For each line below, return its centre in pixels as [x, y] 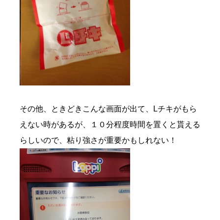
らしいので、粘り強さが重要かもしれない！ [98, 140]
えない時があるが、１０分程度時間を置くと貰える [110, 125]
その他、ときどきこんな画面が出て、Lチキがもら [108, 109]
